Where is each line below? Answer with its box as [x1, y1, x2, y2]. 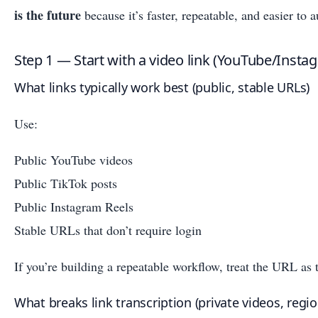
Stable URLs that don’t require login [14, 221, 202, 238]
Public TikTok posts [14, 174, 117, 192]
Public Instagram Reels [14, 197, 133, 215]
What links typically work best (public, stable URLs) [14, 78, 309, 96]
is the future [14, 5, 81, 24]
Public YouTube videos [14, 150, 133, 168]
